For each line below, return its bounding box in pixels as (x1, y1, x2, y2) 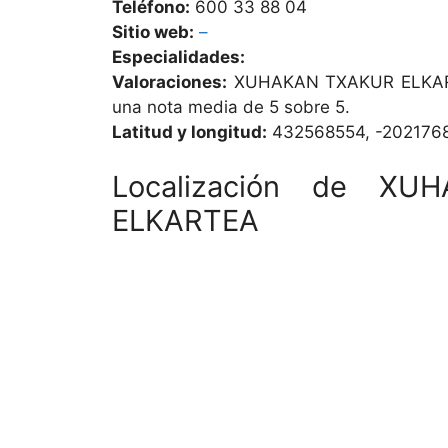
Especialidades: (112, 46, 245, 67)
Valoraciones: (112, 71, 227, 92)
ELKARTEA (112, 203, 259, 239)
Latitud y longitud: (112, 121, 267, 142)
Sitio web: (112, 21, 194, 42)
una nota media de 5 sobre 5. (112, 96, 350, 117)
